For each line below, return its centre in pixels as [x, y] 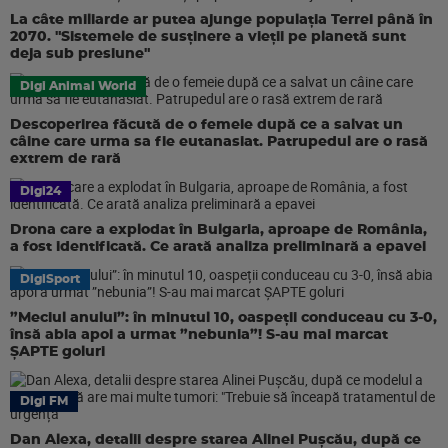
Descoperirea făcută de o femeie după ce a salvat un [206, 125]
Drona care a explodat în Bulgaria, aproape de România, [218, 230]
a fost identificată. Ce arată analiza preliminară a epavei [218, 247]
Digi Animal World [78, 86]
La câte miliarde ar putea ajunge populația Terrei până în [221, 20]
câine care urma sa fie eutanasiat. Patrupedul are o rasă [219, 142]
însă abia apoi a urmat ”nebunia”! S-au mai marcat [199, 335]
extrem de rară [65, 159]
